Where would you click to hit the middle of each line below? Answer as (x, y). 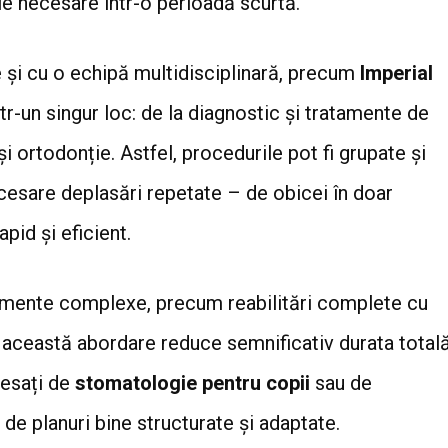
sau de (341, 382)
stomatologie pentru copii (192, 382)
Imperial (396, 72)
